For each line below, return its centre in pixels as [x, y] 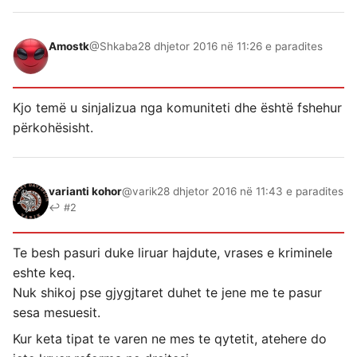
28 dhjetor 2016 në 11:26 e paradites [230, 46]
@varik [139, 191]
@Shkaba [114, 46]
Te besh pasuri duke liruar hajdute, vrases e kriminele [173, 252]
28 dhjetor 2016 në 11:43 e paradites [250, 191]
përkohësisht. [53, 127]
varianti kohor [85, 191]
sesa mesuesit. [57, 312]
